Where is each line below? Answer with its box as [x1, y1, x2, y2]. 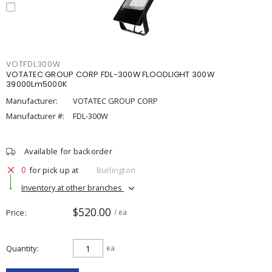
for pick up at [29, 164, 79, 175]
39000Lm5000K [6, 79, 67, 89]
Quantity [6, 243, 36, 254]
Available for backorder [24, 146, 112, 157]
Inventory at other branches [21, 182, 124, 193]
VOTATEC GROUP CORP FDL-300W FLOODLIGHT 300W [6, 69, 214, 80]
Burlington [96, 164, 135, 175]
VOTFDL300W [6, 59, 61, 69]
